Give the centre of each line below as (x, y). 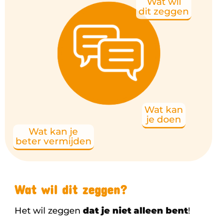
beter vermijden (53, 141)
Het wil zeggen (49, 210)
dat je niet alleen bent (135, 210)
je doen (164, 119)
